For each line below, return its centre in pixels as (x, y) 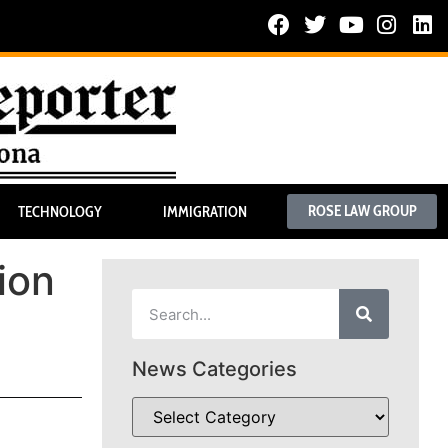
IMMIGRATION (204, 211)
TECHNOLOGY (59, 211)
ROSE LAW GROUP (362, 211)
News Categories (214, 369)
